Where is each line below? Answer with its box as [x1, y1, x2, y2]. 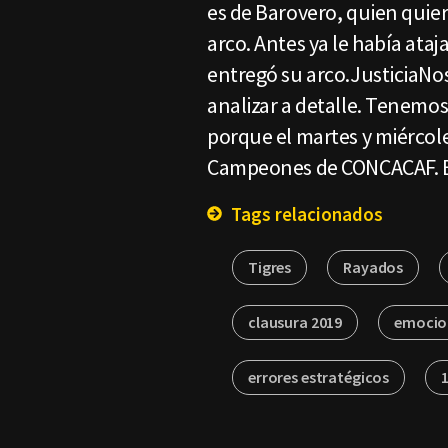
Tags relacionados [227, 202, 383, 226]
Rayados [343, 257, 404, 277]
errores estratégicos [248, 367, 390, 387]
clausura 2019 [248, 312, 343, 332]
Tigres [248, 257, 292, 277]
